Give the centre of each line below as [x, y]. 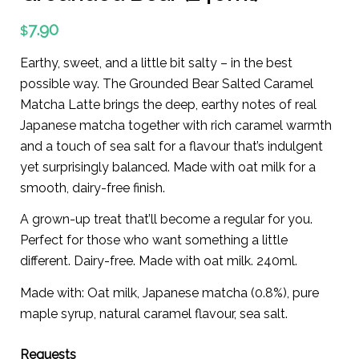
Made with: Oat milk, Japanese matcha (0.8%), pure [169, 292]
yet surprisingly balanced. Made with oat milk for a [168, 167]
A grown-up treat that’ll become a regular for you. [166, 220]
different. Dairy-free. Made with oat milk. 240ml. [159, 261]
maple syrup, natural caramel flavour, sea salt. [154, 313]
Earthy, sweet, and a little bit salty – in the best [156, 63]
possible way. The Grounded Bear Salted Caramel [167, 83]
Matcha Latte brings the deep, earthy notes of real [168, 104]
